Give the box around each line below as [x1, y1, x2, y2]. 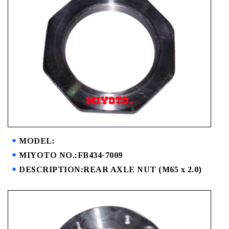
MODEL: [19, 136, 55, 146]
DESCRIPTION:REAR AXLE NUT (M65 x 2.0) [19, 165, 202, 174]
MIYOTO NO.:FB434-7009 [19, 151, 123, 160]
